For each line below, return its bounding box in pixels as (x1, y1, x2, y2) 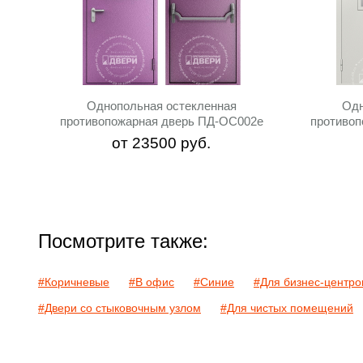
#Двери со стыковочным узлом (38, 301, 201, 314)
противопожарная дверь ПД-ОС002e (59, 114, 263, 128)
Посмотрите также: (38, 230, 208, 252)
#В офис (129, 275, 174, 288)
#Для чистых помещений (220, 301, 353, 314)
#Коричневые (38, 275, 109, 288)
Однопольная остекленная (86, 99, 237, 113)
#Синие (194, 275, 234, 288)
